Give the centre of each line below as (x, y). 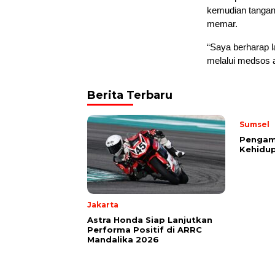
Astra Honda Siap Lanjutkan (150, 219)
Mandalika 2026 (123, 239)
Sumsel (254, 124)
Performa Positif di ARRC (145, 229)
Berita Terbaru (130, 95)
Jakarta (103, 204)
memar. (222, 23)
